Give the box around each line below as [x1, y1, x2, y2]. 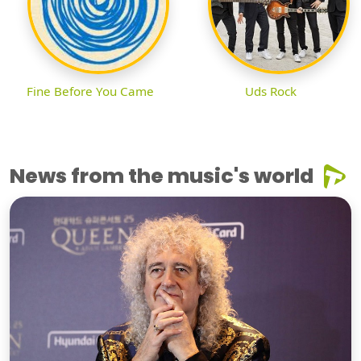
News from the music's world [10, 162, 313, 191]
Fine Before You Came [27, 83, 154, 100]
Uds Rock [245, 83, 297, 100]
